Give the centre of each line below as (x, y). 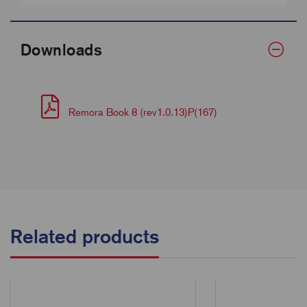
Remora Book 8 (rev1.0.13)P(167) (142, 112)
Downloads (62, 49)
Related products (85, 236)
